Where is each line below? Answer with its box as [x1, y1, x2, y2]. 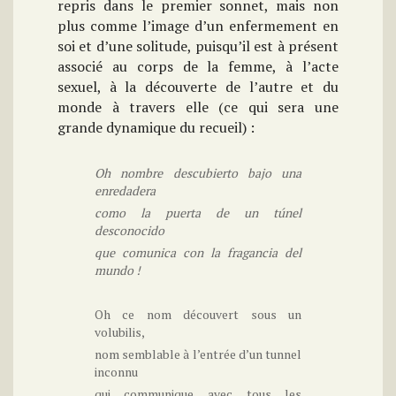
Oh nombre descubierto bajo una [94, 164, 302, 182]
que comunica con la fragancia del [94, 244, 302, 262]
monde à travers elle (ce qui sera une [57, 97, 339, 118]
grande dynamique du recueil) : [57, 118, 255, 138]
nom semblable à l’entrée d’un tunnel [94, 346, 302, 363]
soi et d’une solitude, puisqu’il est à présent [57, 36, 339, 57]
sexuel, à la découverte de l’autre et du [57, 77, 339, 97]
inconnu [94, 363, 138, 381]
